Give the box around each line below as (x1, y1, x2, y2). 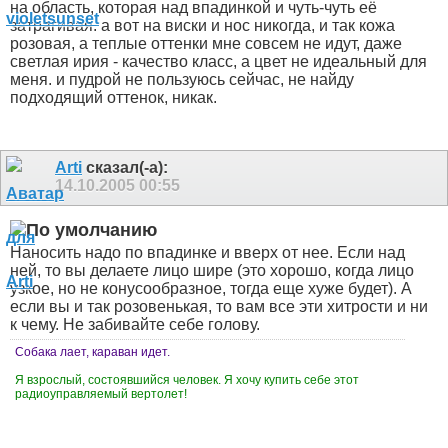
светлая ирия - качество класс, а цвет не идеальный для (10, 52, 427, 70)
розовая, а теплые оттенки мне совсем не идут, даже (10, 34, 402, 52)
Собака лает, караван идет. (15, 345, 170, 360)
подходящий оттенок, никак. (10, 88, 221, 106)
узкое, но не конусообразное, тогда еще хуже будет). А (10, 280, 412, 298)
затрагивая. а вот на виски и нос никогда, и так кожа (10, 16, 395, 34)
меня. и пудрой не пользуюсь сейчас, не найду (10, 70, 354, 88)
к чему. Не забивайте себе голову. (10, 316, 260, 334)
